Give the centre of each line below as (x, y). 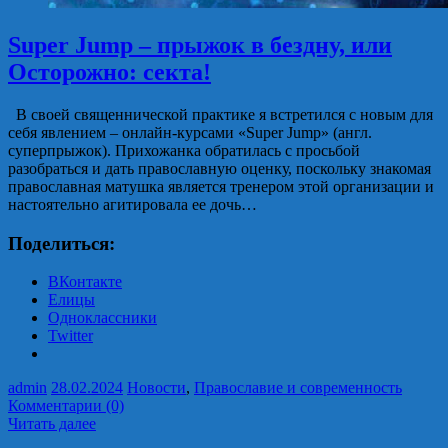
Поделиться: (61, 243)
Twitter (70, 336)
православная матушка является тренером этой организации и (221, 186)
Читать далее (52, 424)
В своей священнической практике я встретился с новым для (220, 114)
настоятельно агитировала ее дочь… (132, 204)
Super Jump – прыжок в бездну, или (200, 44)
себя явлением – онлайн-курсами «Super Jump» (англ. (190, 132)
